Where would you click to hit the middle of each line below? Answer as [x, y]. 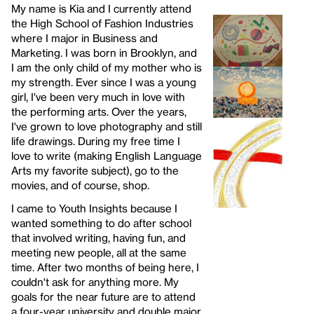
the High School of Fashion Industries [102, 23]
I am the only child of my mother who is [107, 67]
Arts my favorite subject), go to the [95, 170]
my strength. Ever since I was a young [104, 82]
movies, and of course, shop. [80, 185]
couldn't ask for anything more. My [95, 281]
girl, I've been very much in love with [98, 96]
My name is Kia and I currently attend [101, 8]
